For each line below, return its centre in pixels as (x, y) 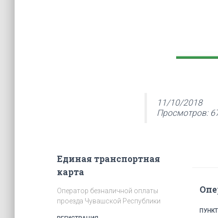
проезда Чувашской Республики (109, 201)
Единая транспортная (109, 159)
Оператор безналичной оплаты (108, 191)
